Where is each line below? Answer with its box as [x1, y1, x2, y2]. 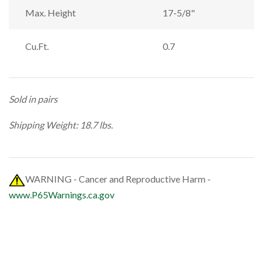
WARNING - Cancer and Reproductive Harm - [25, 173, 211, 184]
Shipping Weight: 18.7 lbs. [9, 119, 113, 130]
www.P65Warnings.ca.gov [9, 188, 114, 200]
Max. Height [25, 6, 76, 18]
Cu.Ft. [25, 40, 49, 52]
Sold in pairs [9, 93, 58, 104]
